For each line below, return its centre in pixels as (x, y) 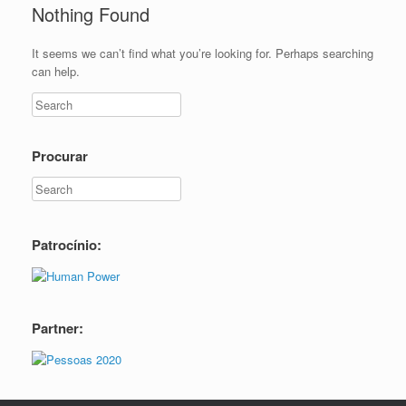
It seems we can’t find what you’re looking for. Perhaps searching (203, 53)
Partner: (58, 329)
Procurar (60, 156)
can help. (56, 71)
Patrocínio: (67, 245)
